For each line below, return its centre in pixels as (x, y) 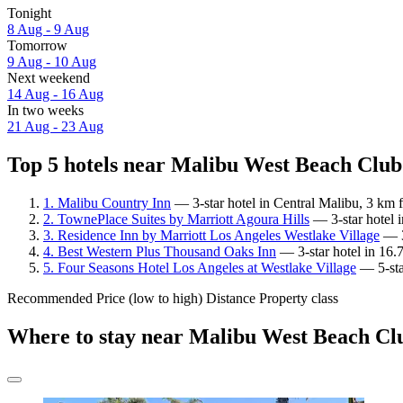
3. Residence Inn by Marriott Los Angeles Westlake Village (211, 235)
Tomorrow (37, 46)
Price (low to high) (149, 298)
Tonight (29, 13)
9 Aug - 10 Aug (52, 62)
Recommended (50, 298)
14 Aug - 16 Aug (55, 94)
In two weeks (45, 111)
